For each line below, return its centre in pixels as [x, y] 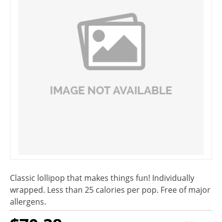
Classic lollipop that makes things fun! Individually [102, 178]
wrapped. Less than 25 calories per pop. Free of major [110, 190]
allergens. [28, 202]
